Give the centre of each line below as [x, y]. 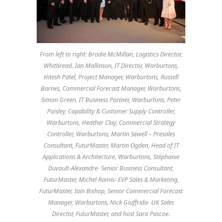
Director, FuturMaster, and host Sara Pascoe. [111, 214]
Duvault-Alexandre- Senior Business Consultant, [111, 168]
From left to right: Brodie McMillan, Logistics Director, [111, 54]
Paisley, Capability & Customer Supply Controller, [111, 111]
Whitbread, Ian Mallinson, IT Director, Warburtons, [111, 65]
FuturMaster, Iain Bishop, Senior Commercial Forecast [111, 191]
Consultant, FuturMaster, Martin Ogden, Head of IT [111, 145]
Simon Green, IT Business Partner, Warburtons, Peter [111, 100]
